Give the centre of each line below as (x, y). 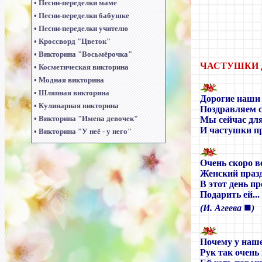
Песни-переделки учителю (83, 28)
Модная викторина (71, 80)
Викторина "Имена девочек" (88, 118)
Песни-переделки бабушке (84, 15)
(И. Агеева (222, 208)
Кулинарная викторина (78, 106)
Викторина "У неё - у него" (85, 131)
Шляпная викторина (74, 93)
